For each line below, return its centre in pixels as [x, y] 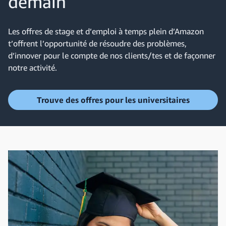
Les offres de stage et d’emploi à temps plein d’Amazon [106, 31]
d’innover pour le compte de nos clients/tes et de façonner [112, 55]
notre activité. [33, 68]
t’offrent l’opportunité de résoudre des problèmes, [97, 43]
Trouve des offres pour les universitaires [113, 100]
